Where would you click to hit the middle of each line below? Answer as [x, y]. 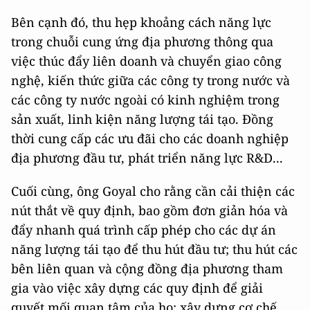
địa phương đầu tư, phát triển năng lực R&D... [147, 157]
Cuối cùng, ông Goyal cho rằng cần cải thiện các [153, 191]
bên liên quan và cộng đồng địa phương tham [147, 268]
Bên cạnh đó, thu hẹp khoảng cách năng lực [141, 22]
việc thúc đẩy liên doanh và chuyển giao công [146, 61]
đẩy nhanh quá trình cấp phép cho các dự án [144, 229]
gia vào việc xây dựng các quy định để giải [137, 288]
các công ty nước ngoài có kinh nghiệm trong [145, 99]
